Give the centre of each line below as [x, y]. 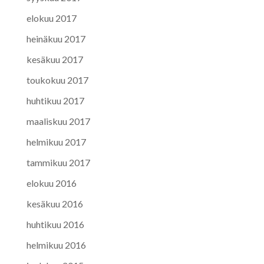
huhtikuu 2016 [55, 224]
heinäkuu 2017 [56, 38]
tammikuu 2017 [58, 162]
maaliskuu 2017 [58, 121]
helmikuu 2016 [56, 245]
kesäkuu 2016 [55, 203]
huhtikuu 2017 [55, 100]
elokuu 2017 [51, 18]
